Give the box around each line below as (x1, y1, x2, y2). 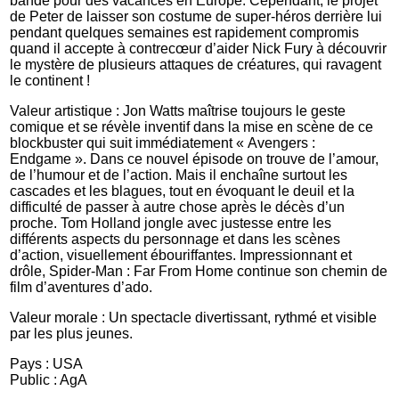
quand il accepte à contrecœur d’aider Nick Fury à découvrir (10, 41, 387, 57)
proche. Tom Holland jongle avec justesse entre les (10, 216, 332, 232)
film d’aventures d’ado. (10, 280, 153, 296)
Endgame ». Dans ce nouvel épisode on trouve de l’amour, (10, 151, 379, 167)
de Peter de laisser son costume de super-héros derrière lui (10, 9, 383, 25)
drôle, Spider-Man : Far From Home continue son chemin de (10, 264, 388, 280)
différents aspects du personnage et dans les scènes (10, 232, 341, 248)
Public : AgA (10, 372, 88, 388)
